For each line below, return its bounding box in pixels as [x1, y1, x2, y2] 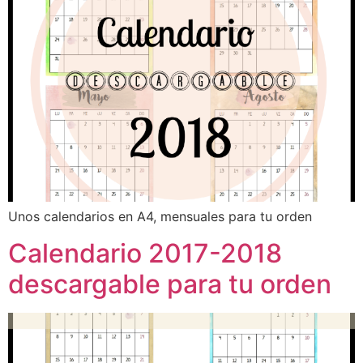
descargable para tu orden [8, 267, 331, 300]
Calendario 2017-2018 [8, 237, 282, 269]
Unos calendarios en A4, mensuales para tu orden [8, 208, 312, 225]
